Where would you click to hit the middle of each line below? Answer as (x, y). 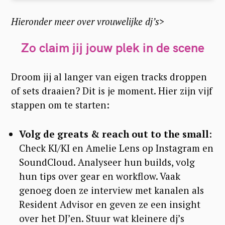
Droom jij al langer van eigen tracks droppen (109, 77)
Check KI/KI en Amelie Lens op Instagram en (116, 148)
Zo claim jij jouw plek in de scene (113, 48)
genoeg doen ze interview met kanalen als (111, 190)
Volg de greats (53, 134)
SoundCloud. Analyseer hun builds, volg (107, 162)
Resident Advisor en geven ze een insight (109, 204)
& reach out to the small (150, 134)
